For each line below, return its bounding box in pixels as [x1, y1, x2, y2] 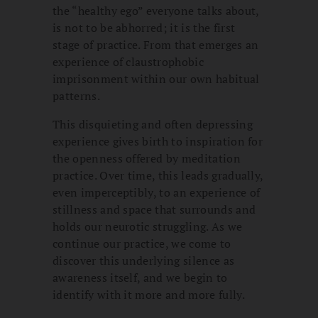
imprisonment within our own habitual [53, 71, 260, 87]
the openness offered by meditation [53, 150, 241, 167]
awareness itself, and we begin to [53, 270, 228, 286]
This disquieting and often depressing [53, 116, 253, 133]
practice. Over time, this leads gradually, [53, 168, 263, 184]
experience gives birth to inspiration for [53, 133, 263, 150]
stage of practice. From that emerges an [53, 37, 259, 53]
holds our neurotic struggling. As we [53, 219, 243, 235]
